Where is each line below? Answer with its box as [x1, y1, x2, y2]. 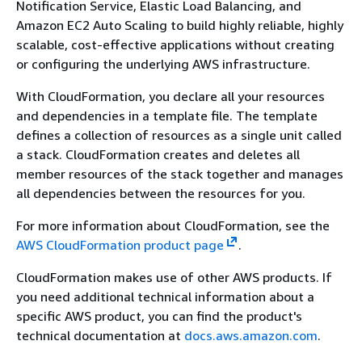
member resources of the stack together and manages [16, 166, 343, 182]
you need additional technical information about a [16, 288, 314, 305]
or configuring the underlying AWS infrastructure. [16, 56, 310, 72]
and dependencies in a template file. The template [16, 107, 318, 124]
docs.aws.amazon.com [184, 327, 318, 343]
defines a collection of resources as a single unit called [16, 127, 342, 143]
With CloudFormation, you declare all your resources [16, 88, 325, 104]
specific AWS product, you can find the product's [16, 308, 302, 324]
